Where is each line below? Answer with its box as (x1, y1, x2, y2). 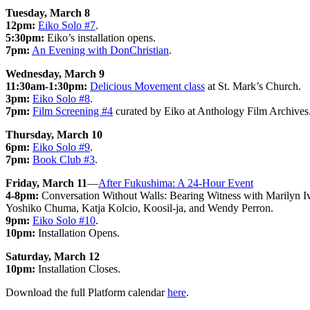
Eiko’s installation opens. (44, 31, 156, 44)
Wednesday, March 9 (6, 67, 104, 80)
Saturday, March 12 (6, 250, 100, 262)
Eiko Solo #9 (33, 140, 90, 153)
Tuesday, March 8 (6, 6, 90, 19)
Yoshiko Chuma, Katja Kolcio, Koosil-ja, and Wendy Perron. (6, 201, 273, 214)
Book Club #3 (33, 153, 95, 165)
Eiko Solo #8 (33, 92, 90, 104)
